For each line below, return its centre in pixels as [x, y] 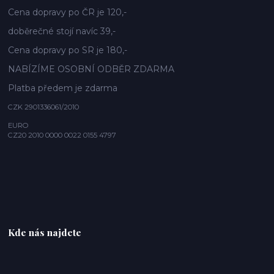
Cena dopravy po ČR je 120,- [68, 13]
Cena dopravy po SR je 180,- [68, 50]
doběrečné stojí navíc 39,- [62, 31]
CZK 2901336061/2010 [44, 107]
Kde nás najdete [45, 232]
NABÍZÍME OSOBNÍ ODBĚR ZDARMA [91, 69]
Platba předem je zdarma [63, 88]
